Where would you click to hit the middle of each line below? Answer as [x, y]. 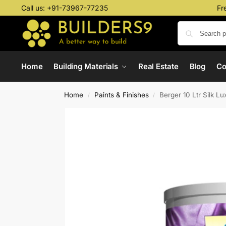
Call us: [34, 8]
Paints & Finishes [121, 95]
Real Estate [158, 66]
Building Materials [86, 66]
